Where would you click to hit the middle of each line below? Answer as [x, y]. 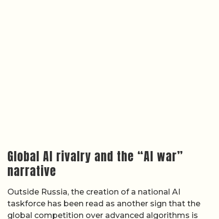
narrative [32, 171]
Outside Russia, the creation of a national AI [94, 192]
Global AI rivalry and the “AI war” [95, 156]
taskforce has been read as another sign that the [104, 203]
